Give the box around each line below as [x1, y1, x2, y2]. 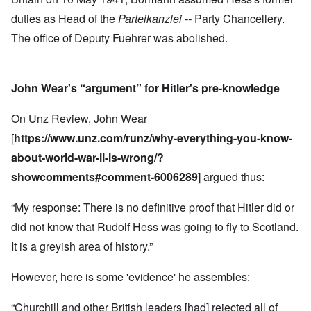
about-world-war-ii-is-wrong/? [11, 149, 164, 166]
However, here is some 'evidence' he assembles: [11, 269, 250, 285]
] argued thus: [198, 169, 267, 185]
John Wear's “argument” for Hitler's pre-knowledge [11, 80, 280, 96]
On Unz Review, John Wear [11, 110, 147, 127]
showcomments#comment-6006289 [11, 169, 198, 185]
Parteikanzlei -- [118, 10, 194, 27]
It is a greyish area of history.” [11, 238, 153, 255]
